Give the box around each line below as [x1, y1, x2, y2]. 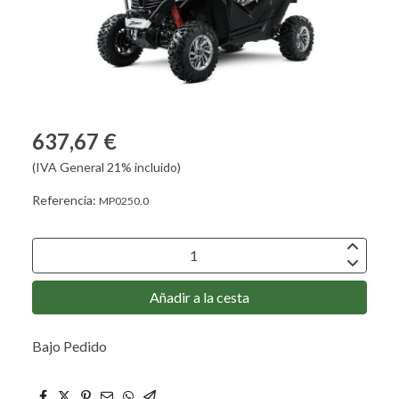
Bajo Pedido [32, 337, 107, 354]
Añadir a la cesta [150, 288, 249, 305]
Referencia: [32, 191, 99, 208]
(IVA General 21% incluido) [32, 159, 181, 175]
